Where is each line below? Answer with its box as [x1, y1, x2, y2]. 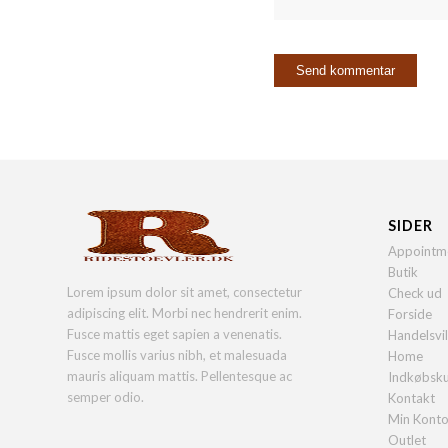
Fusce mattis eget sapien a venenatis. [67, 326, 282, 343]
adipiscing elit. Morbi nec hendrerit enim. [67, 305, 302, 322]
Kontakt [387, 389, 435, 406]
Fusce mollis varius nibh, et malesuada [67, 347, 287, 364]
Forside [387, 305, 432, 322]
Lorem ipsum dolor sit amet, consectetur [67, 284, 302, 301]
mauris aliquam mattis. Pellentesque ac [67, 368, 292, 385]
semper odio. [67, 389, 144, 406]
